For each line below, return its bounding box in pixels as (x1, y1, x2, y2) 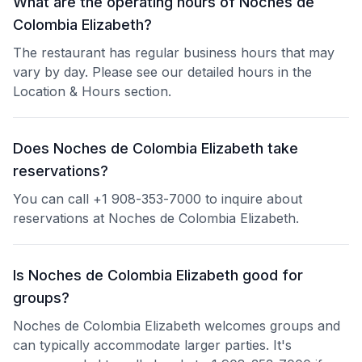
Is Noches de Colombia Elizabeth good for (13, 267, 303, 284)
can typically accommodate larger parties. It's (13, 337, 292, 353)
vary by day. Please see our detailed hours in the (13, 64, 312, 80)
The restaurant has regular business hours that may (13, 44, 335, 61)
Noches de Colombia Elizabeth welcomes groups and (13, 318, 340, 334)
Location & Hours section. (13, 83, 171, 99)
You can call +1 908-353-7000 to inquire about (13, 191, 302, 207)
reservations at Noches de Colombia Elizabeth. (13, 210, 299, 226)
